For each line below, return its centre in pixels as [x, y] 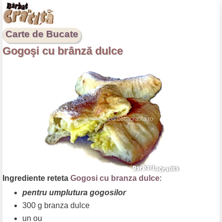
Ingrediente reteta [36, 178]
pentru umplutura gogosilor [74, 193]
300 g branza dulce [56, 206]
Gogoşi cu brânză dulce [63, 51]
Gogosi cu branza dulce [115, 178]
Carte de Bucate [42, 34]
